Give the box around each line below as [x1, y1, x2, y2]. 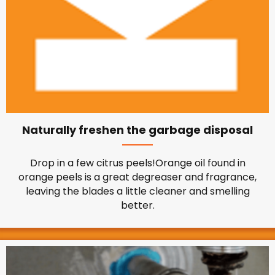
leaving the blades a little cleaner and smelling [25, 184, 250, 198]
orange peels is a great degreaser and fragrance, [18, 170, 257, 184]
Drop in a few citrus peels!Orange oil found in [29, 156, 246, 170]
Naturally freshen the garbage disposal [22, 122, 253, 137]
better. [120, 198, 155, 212]
